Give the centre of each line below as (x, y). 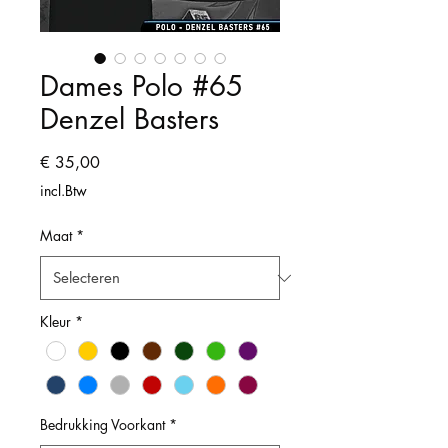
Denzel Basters (129, 119)
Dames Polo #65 (141, 86)
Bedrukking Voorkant (102, 425)
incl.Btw (63, 190)
